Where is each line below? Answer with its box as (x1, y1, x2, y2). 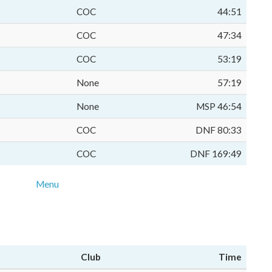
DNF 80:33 (195, 124, 242, 135)
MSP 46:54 (196, 101, 242, 112)
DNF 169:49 (190, 148, 242, 159)
